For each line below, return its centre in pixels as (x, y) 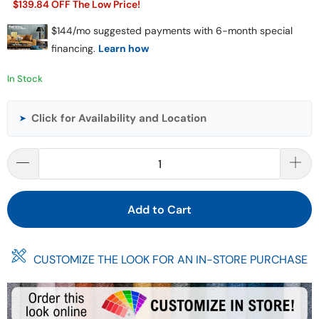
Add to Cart (159, 209)
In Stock (25, 79)
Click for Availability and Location (119, 118)
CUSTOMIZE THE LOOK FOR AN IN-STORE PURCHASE (170, 260)
